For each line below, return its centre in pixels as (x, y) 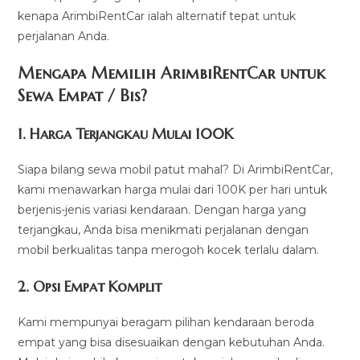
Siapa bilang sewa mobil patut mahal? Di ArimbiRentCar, (176, 170)
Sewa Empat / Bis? (83, 96)
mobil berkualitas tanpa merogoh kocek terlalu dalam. (169, 250)
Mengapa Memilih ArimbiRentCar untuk (172, 74)
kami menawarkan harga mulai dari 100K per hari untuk (173, 190)
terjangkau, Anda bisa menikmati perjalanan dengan (164, 230)
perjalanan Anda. (64, 36)
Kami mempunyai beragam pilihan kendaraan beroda (166, 322)
